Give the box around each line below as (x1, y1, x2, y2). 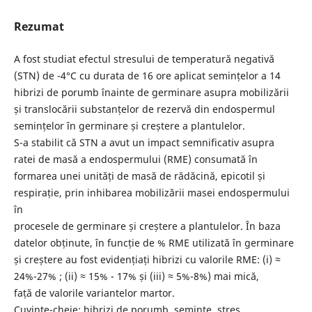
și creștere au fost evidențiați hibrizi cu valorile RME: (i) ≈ (13, 252, 281, 266)
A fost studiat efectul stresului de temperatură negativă (13, 52, 274, 65)
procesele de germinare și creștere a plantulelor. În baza (13, 219, 281, 233)
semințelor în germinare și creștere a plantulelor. (13, 118, 245, 132)
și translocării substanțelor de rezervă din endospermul (13, 102, 275, 116)
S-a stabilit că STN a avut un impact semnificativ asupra (13, 135, 274, 149)
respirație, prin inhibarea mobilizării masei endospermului (13, 185, 290, 199)
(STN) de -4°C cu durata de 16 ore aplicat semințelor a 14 (13, 68, 281, 82)
